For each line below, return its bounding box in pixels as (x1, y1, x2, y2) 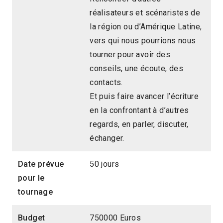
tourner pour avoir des (90, 50, 171, 60)
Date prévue (18, 159, 64, 169)
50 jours (90, 159, 119, 169)
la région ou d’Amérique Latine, (90, 22, 202, 32)
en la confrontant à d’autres (90, 106, 189, 115)
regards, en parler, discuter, (90, 119, 189, 129)
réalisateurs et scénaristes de (90, 8, 201, 18)
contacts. (90, 78, 123, 88)
